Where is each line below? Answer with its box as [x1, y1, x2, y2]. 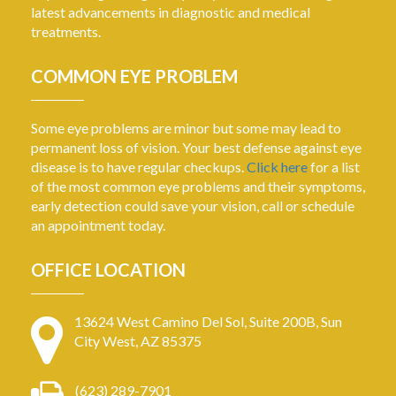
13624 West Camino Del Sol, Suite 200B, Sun [74, 313, 342, 331]
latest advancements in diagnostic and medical [31, 4, 310, 21]
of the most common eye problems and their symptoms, [31, 178, 365, 195]
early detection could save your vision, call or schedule [31, 197, 354, 215]
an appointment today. [31, 217, 165, 234]
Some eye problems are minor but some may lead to [31, 119, 341, 137]
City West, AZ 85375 [74, 332, 202, 350]
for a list [308, 158, 360, 176]
